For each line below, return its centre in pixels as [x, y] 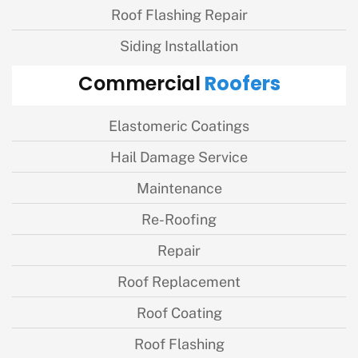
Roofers [240, 85]
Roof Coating [179, 312]
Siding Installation [179, 45]
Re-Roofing [179, 218]
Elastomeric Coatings [179, 125]
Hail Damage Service [179, 156]
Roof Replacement [179, 280]
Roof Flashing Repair [179, 14]
